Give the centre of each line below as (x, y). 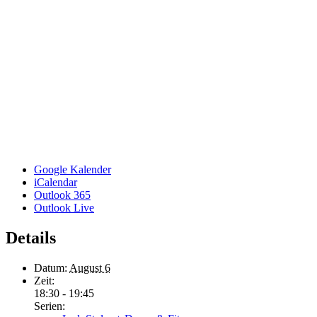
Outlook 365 (62, 195)
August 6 (90, 267)
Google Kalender (73, 169)
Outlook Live (64, 207)
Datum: (51, 267)
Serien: (50, 306)
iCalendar (56, 182)
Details (31, 237)
